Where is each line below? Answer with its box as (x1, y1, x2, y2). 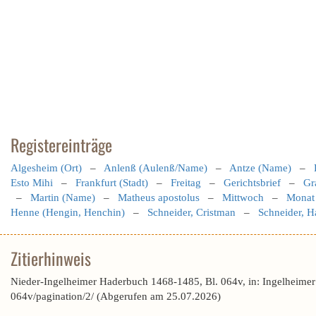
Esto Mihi (11, 177, 53, 188)
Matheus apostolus (118, 192, 200, 203)
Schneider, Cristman (147, 207, 236, 218)
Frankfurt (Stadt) (75, 177, 148, 188)
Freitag (171, 177, 201, 188)
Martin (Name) (30, 192, 95, 203)
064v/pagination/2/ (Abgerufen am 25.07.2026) (11, 291, 221, 302)
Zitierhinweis (11, 245, 91, 271)
